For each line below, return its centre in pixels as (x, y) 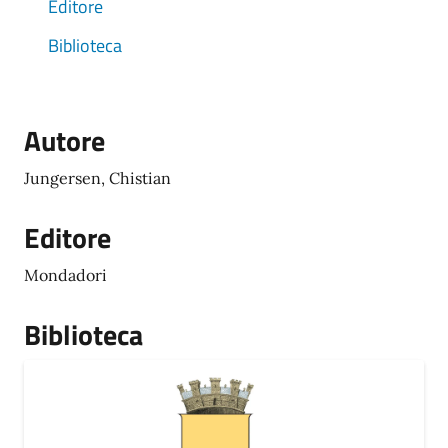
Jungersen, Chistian (97, 178)
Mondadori (65, 275)
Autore (64, 140)
